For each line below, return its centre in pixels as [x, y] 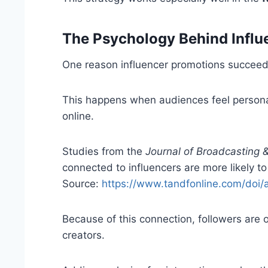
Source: [82, 184]
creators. [84, 235]
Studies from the [104, 152]
